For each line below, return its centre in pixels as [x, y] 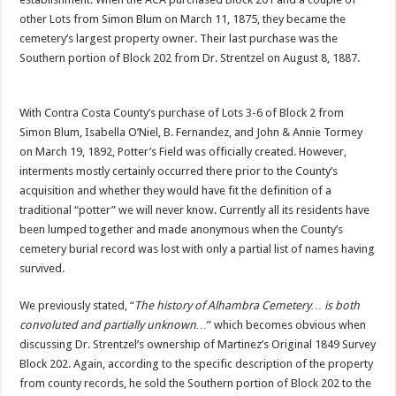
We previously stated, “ [77, 305]
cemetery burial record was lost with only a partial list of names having [198, 249]
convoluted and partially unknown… [114, 325]
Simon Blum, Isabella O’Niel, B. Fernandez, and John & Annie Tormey [191, 132]
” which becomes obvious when [287, 325]
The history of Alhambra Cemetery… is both [247, 305]
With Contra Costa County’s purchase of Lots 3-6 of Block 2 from [182, 113]
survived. [42, 268]
